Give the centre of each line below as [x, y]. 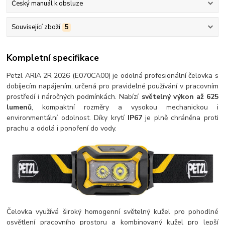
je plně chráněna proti [180, 118]
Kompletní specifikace [53, 58]
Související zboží [36, 27]
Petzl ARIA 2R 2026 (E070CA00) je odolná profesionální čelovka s [113, 75]
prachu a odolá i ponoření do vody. [62, 128]
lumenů [19, 107]
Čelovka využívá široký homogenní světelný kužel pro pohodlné [113, 212]
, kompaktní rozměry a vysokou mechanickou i [125, 107]
